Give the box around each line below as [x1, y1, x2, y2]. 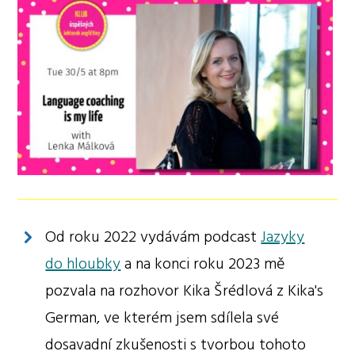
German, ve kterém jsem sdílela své [45, 307, 280, 330]
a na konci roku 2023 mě [120, 253, 285, 276]
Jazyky [261, 226, 305, 249]
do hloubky [45, 253, 121, 276]
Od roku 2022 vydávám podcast [45, 226, 261, 249]
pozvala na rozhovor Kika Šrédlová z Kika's [45, 280, 324, 303]
